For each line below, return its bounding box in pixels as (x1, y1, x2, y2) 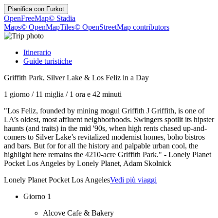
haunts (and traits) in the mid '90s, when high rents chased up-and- (4, 124, 207, 132)
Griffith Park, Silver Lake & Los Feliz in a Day (4, 73, 149, 82)
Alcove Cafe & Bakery (43, 209, 114, 217)
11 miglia (36, 90, 64, 98)
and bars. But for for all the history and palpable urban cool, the (4, 142, 198, 150)
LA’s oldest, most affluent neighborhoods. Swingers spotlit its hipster (4, 115, 214, 124)
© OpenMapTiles (21, 23, 74, 31)
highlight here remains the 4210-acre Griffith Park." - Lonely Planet (4, 150, 211, 159)
